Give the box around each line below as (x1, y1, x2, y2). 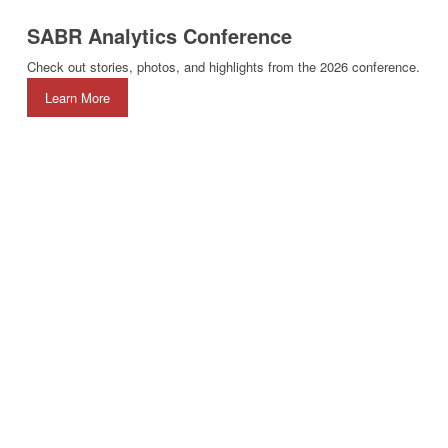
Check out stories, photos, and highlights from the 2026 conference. (27, 57, 421, 77)
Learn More (45, 88, 111, 108)
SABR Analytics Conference (27, 21, 293, 50)
